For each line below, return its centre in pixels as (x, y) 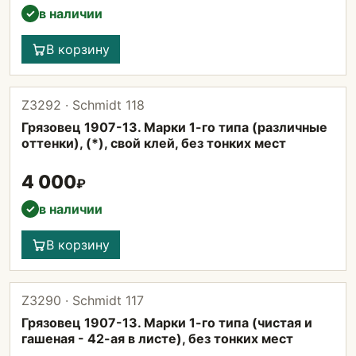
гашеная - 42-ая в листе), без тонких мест (157, 339)
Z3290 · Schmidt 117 (83, 300)
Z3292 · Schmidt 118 (83, 105)
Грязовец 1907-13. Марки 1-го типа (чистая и (167, 323)
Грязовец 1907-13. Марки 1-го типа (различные (174, 127)
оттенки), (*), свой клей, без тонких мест (154, 143)
